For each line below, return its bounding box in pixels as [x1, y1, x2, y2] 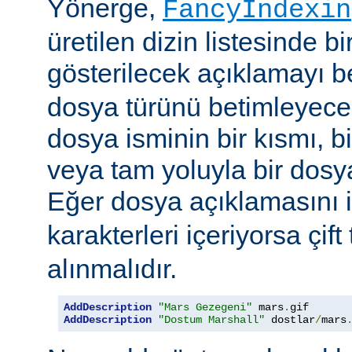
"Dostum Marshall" [158, 313, 265, 327]
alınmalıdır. [47, 254, 177, 284]
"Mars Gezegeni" [158, 301, 252, 314]
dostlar [265, 313, 315, 327]
